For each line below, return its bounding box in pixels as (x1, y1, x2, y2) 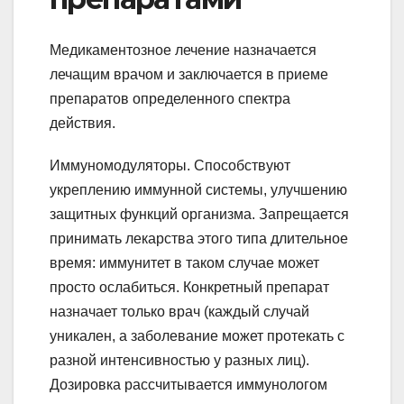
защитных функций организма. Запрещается (50, 206, 349, 222)
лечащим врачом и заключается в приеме (50, 66, 328, 82)
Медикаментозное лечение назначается (50, 41, 317, 58)
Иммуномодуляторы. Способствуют (50, 157, 290, 173)
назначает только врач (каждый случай (50, 303, 309, 319)
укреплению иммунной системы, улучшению (50, 181, 347, 197)
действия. (50, 115, 115, 131)
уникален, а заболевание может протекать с (50, 327, 344, 344)
